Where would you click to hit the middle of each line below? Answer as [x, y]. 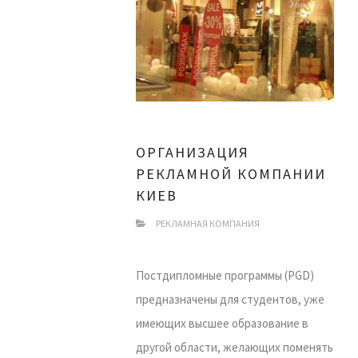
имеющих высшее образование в [222, 323]
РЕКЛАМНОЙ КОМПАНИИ [231, 174]
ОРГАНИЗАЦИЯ [193, 152]
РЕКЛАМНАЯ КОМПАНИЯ [208, 223]
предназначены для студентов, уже [230, 299]
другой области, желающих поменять [235, 347]
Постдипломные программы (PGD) [225, 275]
